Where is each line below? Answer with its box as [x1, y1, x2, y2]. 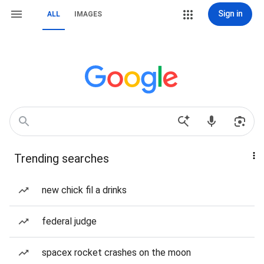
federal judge [42, 216, 97, 227]
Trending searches [14, 151, 109, 166]
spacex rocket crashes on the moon [42, 247, 191, 258]
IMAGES [74, 10, 102, 18]
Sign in [217, 9, 243, 18]
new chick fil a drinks [42, 184, 127, 196]
